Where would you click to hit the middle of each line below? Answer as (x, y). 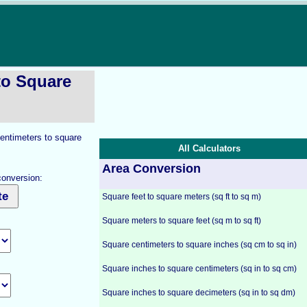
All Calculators (209, 148)
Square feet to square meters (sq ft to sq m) (182, 197)
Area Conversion (151, 169)
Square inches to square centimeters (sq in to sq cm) (199, 269)
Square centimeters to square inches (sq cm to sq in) (199, 245)
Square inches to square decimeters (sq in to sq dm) (199, 293)
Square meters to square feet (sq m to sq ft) (182, 221)
